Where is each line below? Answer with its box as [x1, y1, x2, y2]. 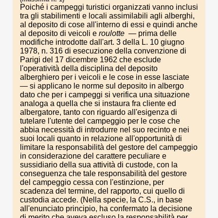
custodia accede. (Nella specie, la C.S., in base [20, 196, 182, 204]
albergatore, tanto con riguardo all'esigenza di [20, 108, 177, 116]
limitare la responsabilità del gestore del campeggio [20, 143, 198, 151]
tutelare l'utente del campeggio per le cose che [20, 117, 180, 125]
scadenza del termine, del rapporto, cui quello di [20, 187, 185, 195]
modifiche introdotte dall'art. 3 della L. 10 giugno [20, 38, 184, 46]
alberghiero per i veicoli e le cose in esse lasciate [20, 73, 189, 81]
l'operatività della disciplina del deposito [20, 64, 158, 73]
